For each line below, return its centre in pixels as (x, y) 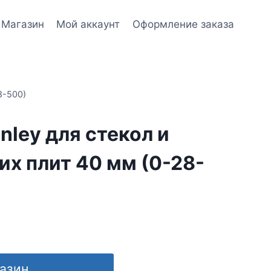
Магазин (23, 24)
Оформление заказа (183, 24)
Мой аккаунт (88, 24)
